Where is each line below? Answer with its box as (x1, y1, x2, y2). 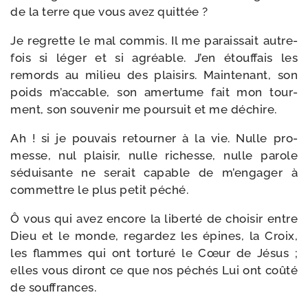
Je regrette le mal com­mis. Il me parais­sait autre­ (10, 34, 298, 47)
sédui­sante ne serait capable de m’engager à (10, 166, 298, 179)
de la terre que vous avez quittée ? (10, 5, 208, 19)
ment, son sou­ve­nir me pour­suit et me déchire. (10, 102, 277, 116)
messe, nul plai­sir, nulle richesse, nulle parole (10, 148, 298, 162)
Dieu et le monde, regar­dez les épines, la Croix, (10, 229, 298, 243)
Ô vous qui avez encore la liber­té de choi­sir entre (10, 212, 298, 225)
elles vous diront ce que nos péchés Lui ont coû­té (10, 263, 298, 277)
